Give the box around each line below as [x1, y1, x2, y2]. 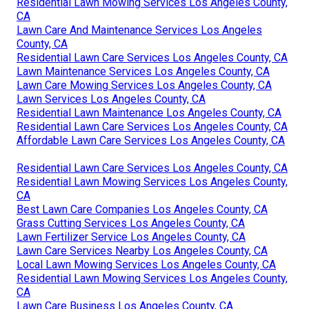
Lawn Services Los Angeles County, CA [17, 92, 206, 106]
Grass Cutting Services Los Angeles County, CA [17, 216, 245, 230]
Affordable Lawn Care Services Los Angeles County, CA [17, 133, 285, 147]
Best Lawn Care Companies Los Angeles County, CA [17, 202, 268, 216]
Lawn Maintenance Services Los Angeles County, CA [17, 64, 270, 78]
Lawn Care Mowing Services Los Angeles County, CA [17, 78, 272, 92]
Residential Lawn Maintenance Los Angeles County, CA [17, 106, 281, 119]
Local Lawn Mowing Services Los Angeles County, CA [17, 257, 276, 271]
